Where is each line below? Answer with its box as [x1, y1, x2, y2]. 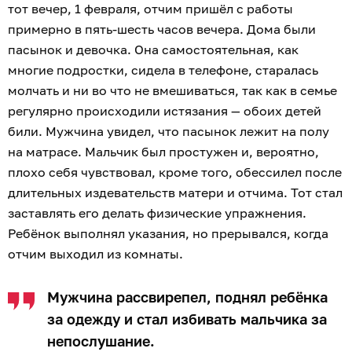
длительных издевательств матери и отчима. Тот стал [8, 185, 343, 201]
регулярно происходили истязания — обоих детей [8, 103, 321, 119]
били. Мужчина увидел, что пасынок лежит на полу [8, 123, 329, 140]
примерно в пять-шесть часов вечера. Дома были [8, 21, 316, 38]
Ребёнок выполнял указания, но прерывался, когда [8, 225, 328, 242]
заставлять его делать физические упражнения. [8, 205, 306, 222]
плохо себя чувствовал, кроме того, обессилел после [8, 164, 342, 181]
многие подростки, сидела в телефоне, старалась [8, 62, 318, 79]
